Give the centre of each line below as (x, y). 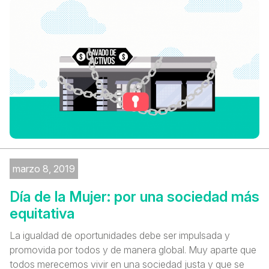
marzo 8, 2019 (44, 168)
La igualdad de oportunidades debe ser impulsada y (120, 235)
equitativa (42, 213)
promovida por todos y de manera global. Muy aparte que (133, 249)
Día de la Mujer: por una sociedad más (134, 196)
